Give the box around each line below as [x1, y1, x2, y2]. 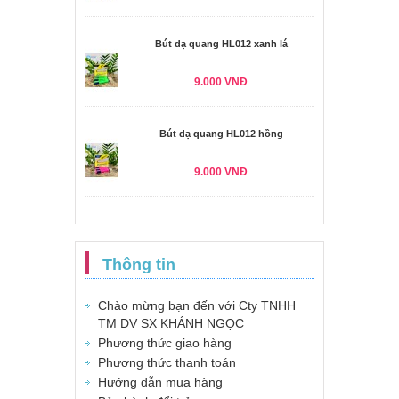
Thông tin [102, 255, 175, 273]
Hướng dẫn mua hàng [98, 374, 223, 389]
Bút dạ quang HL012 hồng [159, 127, 283, 139]
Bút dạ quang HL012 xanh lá [154, 37, 288, 49]
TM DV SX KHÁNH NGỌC [98, 315, 244, 330]
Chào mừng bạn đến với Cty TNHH [98, 297, 296, 313]
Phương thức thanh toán [98, 354, 236, 370]
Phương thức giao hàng [98, 335, 232, 350]
